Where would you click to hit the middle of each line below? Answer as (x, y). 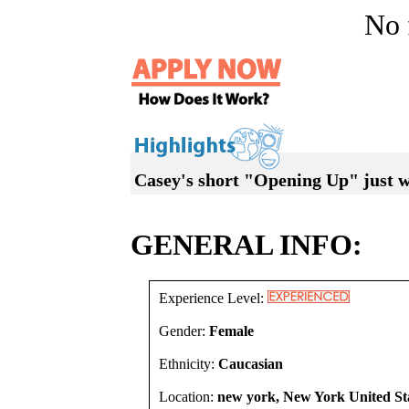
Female (231, 331)
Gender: (184, 331)
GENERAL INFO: (246, 245)
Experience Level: (213, 298)
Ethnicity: (189, 364)
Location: (188, 397)
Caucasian (251, 364)
